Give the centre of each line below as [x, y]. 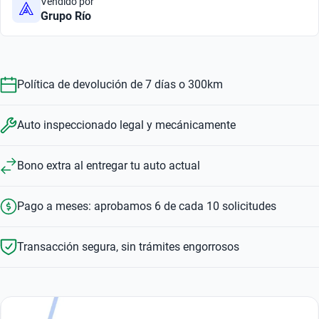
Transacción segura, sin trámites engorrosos [128, 247]
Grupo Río [66, 16]
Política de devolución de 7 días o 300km [120, 84]
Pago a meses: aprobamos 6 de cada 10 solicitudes [147, 206]
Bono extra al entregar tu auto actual [109, 166]
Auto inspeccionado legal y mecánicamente [126, 125]
